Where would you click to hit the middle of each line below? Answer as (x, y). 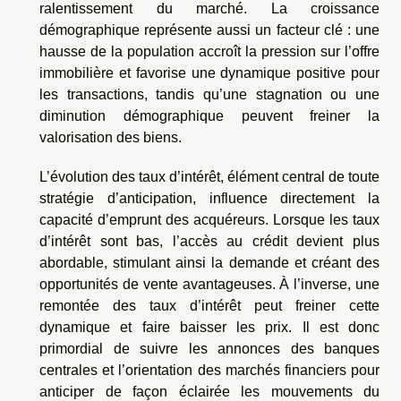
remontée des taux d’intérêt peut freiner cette (209, 306)
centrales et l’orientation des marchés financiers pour (209, 371)
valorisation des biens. (111, 138)
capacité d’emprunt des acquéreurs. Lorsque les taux (209, 220)
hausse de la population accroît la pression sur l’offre (209, 52)
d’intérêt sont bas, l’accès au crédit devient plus (209, 242)
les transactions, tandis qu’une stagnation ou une (209, 95)
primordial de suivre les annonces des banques (209, 349)
